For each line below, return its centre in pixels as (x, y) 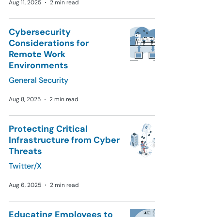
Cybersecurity (40, 32)
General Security (39, 80)
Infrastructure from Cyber (64, 140)
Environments (39, 65)
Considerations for (49, 43)
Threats (25, 151)
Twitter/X (25, 166)
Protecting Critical (48, 129)
